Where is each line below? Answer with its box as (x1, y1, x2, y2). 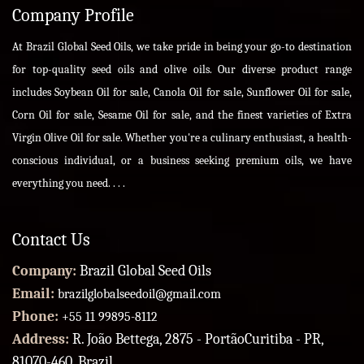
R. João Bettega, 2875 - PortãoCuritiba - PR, (72, 331, 323, 349)
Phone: (12, 308, 62, 326)
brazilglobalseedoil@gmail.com (58, 287, 221, 302)
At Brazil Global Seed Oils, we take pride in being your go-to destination (12, 40, 352, 54)
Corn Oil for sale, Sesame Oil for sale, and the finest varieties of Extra (12, 108, 352, 123)
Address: (12, 331, 72, 349)
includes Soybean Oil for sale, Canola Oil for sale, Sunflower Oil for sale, (12, 85, 352, 100)
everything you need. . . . (12, 176, 125, 191)
